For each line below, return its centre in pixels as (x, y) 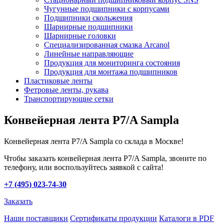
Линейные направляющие (89, 54)
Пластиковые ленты (58, 81)
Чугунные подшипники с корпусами (107, 9)
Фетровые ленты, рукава (66, 90)
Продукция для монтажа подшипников (111, 72)
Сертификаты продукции (113, 218)
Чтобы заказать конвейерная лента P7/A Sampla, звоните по (105, 158)
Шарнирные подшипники (88, 27)
